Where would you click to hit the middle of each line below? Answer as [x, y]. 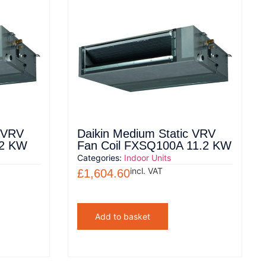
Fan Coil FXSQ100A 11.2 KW [154, 145]
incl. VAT [146, 170]
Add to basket [123, 216]
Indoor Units [148, 157]
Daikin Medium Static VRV [146, 133]
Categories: [101, 157]
